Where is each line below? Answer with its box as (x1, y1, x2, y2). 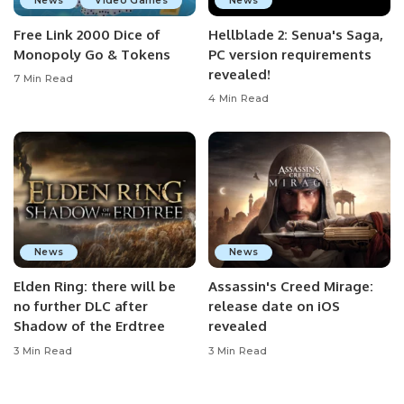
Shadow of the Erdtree (14, 317, 165, 335)
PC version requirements (208, 45, 372, 63)
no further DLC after (14, 298, 148, 315)
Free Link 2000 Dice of (14, 25, 161, 43)
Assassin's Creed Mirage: (208, 278, 373, 295)
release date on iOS (208, 298, 340, 315)
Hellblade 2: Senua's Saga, (208, 25, 383, 43)
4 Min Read (208, 92, 270, 105)
